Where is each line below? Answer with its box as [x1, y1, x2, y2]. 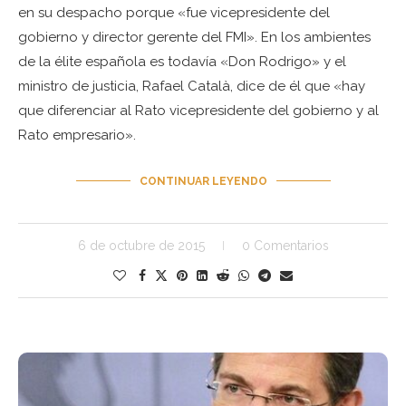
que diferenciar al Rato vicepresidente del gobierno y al [18, 101, 379, 119]
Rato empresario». [18, 126, 136, 143]
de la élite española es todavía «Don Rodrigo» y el [18, 53, 346, 70]
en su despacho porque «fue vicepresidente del [18, 4, 330, 21]
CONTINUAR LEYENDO [139, 174, 267, 188]
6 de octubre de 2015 [77, 237, 205, 253]
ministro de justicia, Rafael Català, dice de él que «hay [18, 77, 365, 94]
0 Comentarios [241, 237, 329, 253]
